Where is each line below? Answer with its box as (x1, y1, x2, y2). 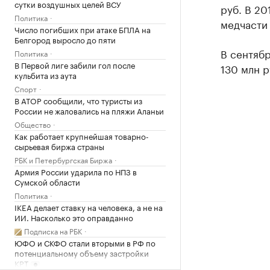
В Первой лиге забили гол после (14, 58, 135, 71)
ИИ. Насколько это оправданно (14, 211, 133, 223)
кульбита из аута (14, 69, 77, 81)
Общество (14, 118, 51, 130)
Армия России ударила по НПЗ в (14, 165, 137, 177)
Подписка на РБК (24, 225, 82, 236)
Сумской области (14, 175, 80, 187)
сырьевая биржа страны (14, 140, 104, 152)
